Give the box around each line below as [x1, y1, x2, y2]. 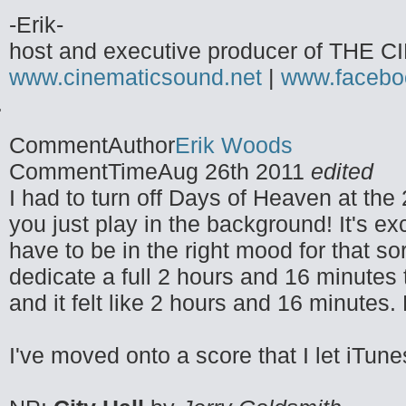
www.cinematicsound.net [9, 64, 262, 90]
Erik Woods [175, 132, 293, 158]
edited [311, 159, 373, 184]
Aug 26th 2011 [158, 159, 311, 184]
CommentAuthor [9, 132, 175, 158]
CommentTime [9, 159, 158, 184]
